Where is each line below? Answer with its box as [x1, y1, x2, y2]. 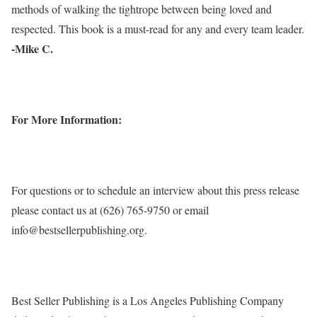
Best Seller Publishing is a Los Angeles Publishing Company [11, 293, 284, 308]
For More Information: [11, 111, 122, 127]
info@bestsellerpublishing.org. [11, 222, 147, 237]
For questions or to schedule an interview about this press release [11, 183, 299, 197]
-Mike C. [11, 40, 53, 57]
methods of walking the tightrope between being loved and [11, 1, 272, 16]
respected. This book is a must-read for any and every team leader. [11, 21, 304, 36]
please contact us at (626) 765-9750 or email [11, 202, 209, 217]
